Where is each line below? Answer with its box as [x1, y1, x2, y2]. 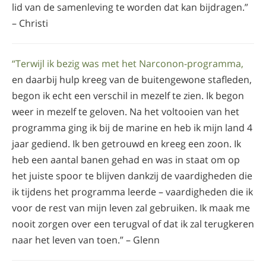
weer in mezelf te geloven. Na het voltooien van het [12, 104, 239, 118]
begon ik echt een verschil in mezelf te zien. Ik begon [12, 88, 244, 102]
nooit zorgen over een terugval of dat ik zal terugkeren [12, 217, 254, 230]
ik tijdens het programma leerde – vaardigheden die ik [12, 185, 253, 198]
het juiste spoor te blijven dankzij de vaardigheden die [12, 169, 252, 182]
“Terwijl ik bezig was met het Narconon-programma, [12, 56, 243, 70]
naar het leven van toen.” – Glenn [12, 233, 160, 246]
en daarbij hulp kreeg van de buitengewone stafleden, [12, 72, 252, 86]
